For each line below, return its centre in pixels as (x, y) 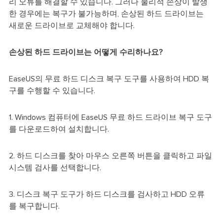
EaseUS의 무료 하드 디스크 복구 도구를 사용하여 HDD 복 (109, 79)
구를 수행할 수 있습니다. (52, 91)
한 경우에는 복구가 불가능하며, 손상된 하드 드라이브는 (106, 14)
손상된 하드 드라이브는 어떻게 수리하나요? (86, 52)
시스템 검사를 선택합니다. (55, 167)
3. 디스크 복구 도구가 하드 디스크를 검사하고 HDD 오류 (107, 194)
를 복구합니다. (34, 206)
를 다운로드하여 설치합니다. (59, 129)
